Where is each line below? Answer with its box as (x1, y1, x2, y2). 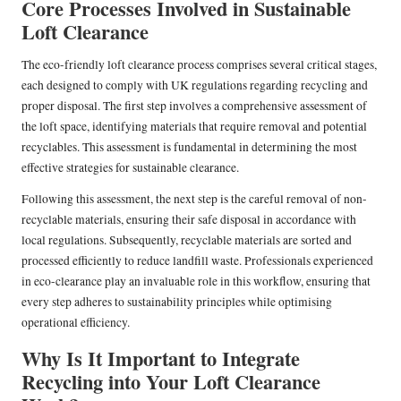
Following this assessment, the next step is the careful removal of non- (21, 191, 367, 208)
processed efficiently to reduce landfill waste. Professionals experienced (21, 252, 373, 269)
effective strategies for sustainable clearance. (21, 159, 239, 176)
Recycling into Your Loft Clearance (21, 367, 320, 397)
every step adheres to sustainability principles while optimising (21, 294, 332, 311)
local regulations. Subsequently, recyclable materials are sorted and (21, 232, 352, 249)
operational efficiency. (21, 314, 130, 331)
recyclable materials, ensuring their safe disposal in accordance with (21, 211, 356, 228)
